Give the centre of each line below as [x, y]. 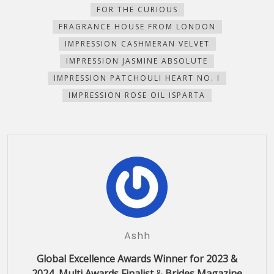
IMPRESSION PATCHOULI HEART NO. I [137, 78]
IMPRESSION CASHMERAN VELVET [137, 43]
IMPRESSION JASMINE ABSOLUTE [137, 61]
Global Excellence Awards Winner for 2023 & [137, 258]
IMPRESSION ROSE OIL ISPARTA [137, 95]
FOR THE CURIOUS [137, 9]
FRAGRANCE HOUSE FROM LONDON [137, 26]
